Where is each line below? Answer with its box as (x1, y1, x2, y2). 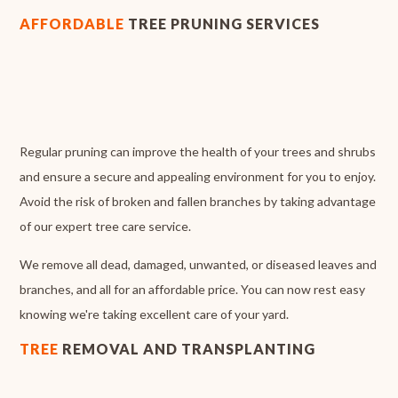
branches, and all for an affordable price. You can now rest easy (20, 281, 366, 297)
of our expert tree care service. (20, 218, 192, 234)
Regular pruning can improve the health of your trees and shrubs (20, 143, 377, 159)
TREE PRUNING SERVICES (128, 14, 321, 32)
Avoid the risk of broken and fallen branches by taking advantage (20, 193, 377, 209)
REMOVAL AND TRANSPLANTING (62, 339, 316, 357)
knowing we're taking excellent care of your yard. (20, 306, 290, 322)
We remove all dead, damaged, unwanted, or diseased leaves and (20, 256, 378, 272)
